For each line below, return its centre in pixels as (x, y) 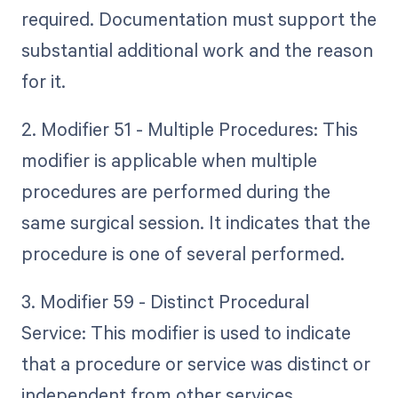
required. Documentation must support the (199, 18)
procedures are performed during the (175, 191)
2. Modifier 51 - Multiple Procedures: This (189, 128)
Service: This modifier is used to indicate (186, 333)
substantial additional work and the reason (197, 49)
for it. (43, 80)
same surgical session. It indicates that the (195, 222)
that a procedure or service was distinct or (195, 364)
